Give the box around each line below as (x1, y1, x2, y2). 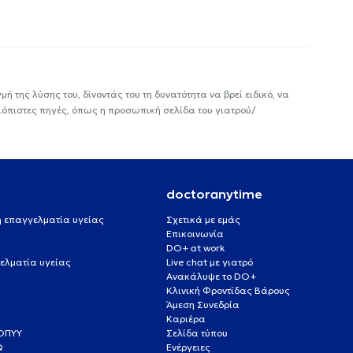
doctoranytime (165, 185, 262, 202)
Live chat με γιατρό (165, 255, 253, 268)
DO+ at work (165, 241, 225, 254)
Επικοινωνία (165, 227, 224, 240)
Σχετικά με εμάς (165, 213, 240, 225)
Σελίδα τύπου (165, 326, 228, 339)
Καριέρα (165, 312, 206, 325)
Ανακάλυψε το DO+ (165, 269, 256, 282)
